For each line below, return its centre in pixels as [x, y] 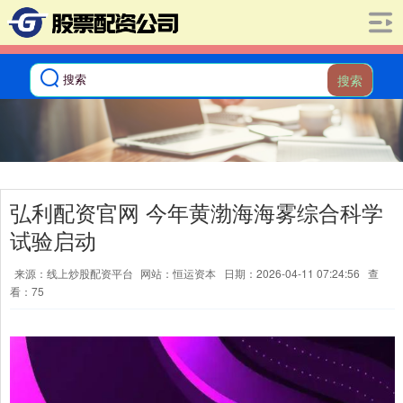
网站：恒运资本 [178, 273]
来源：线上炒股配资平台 [75, 273]
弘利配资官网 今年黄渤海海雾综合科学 [197, 212]
